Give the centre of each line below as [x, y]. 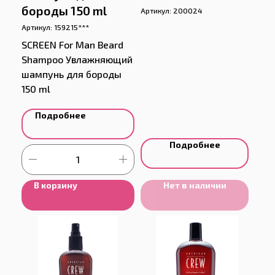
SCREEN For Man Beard [72, 44]
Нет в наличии [195, 185]
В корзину [56, 185]
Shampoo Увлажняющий [77, 59]
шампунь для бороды [72, 74]
